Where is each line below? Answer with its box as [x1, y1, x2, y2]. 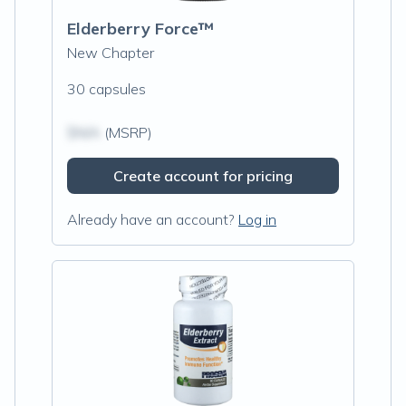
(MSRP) [101, 123, 152, 141]
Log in [238, 210, 276, 228]
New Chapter [67, 43, 154, 62]
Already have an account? [67, 210, 235, 228]
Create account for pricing [113, 167, 293, 185]
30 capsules [67, 80, 146, 98]
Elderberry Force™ [67, 18, 214, 39]
